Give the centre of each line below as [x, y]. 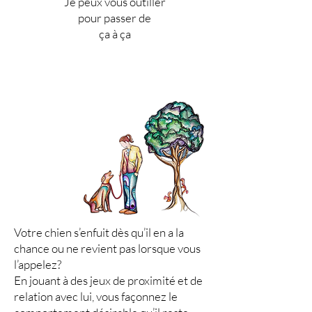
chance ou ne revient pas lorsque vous [107, 248]
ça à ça [115, 34]
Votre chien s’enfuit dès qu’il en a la [99, 232]
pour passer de [115, 18]
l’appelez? [38, 264]
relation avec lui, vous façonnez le [96, 296]
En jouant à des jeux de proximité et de [108, 280]
